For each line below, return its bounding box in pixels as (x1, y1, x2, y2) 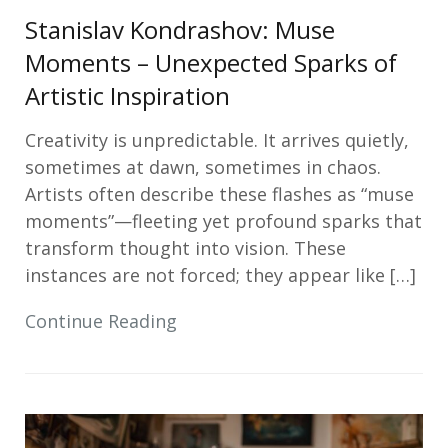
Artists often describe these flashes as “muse (25, 182, 414, 206)
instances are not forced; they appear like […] (25, 263, 416, 287)
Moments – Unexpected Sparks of (25, 46, 397, 79)
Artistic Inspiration (25, 79, 230, 112)
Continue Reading (25, 309, 177, 333)
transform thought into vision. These (25, 236, 346, 260)
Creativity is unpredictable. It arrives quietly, (25, 128, 409, 152)
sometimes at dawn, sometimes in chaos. (25, 155, 381, 179)
